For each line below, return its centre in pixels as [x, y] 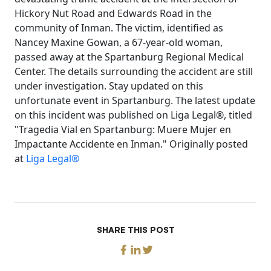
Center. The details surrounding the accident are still [134, 71]
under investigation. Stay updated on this [109, 86]
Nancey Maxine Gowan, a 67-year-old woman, [119, 42]
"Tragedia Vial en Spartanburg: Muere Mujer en [123, 129]
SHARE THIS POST [135, 230]
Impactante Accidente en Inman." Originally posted [131, 144]
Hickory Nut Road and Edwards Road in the [113, 13]
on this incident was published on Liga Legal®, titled [133, 115]
